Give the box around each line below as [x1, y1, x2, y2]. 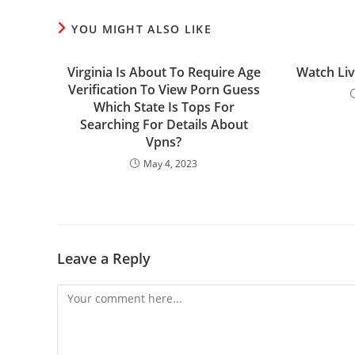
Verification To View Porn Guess [67, 81, 260, 98]
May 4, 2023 [143, 157, 198, 170]
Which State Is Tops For [93, 98, 235, 116]
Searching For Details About [79, 116, 248, 133]
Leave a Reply [57, 249, 151, 268]
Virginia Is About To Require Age [67, 63, 261, 81]
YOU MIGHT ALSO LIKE [71, 21, 212, 36]
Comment [56, 286, 108, 301]
